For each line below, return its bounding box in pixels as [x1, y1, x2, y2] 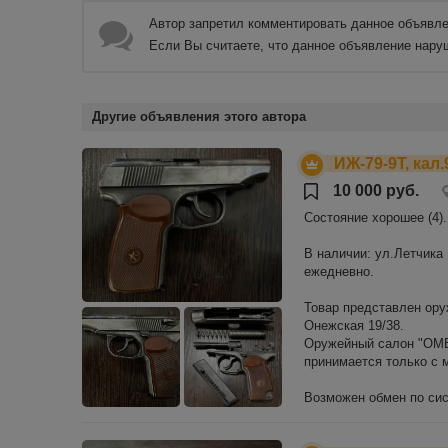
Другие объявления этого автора [92, 109, 306, 125]
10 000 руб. [333, 182, 419, 200]
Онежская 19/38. [304, 318, 404, 334]
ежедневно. [304, 264, 374, 280]
